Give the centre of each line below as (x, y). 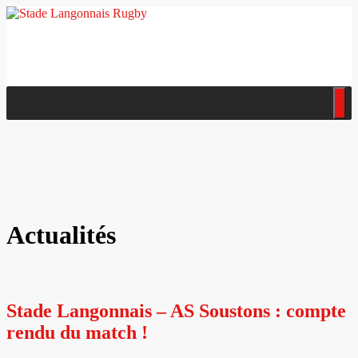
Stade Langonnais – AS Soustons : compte (176, 310)
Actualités (61, 235)
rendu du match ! (77, 332)
